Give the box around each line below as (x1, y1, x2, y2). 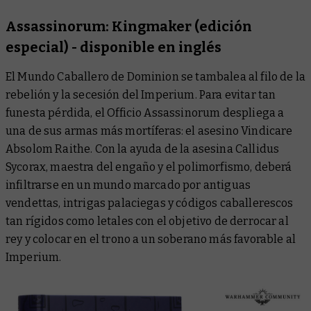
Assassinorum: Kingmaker (6, 18, 194, 35)
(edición (194, 18, 252, 35)
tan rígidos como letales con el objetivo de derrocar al (6, 215, 289, 228)
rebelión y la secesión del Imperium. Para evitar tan (6, 88, 276, 102)
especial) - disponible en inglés (6, 39, 221, 56)
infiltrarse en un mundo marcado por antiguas (6, 178, 251, 192)
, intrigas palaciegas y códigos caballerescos (58, 196, 294, 210)
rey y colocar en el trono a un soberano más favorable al (6, 233, 296, 246)
